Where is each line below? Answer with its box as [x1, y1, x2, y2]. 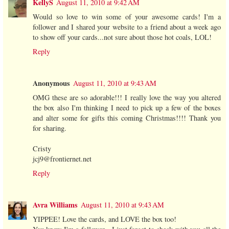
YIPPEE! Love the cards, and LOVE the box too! [33, 214, 176, 224]
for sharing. [33, 123, 66, 133]
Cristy [33, 143, 51, 153]
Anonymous [33, 77, 70, 88]
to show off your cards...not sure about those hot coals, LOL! [33, 32, 212, 42]
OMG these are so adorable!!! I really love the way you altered [33, 92, 221, 102]
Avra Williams [33, 199, 78, 210]
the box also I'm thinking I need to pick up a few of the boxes [33, 102, 221, 112]
